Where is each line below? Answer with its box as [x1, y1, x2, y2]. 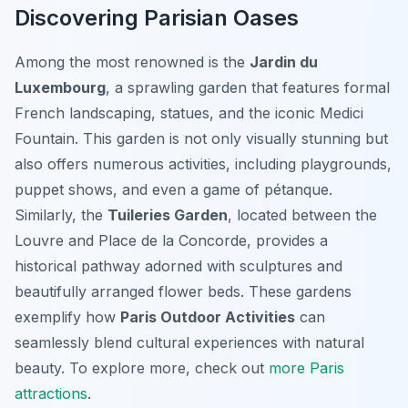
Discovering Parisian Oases [15, 5, 299, 32]
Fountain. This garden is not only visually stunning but [15, 129, 388, 148]
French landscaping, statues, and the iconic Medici [15, 104, 363, 123]
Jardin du [250, 53, 318, 72]
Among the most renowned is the [15, 53, 250, 72]
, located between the [228, 206, 377, 225]
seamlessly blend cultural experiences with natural [15, 333, 364, 352]
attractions [15, 384, 87, 403]
